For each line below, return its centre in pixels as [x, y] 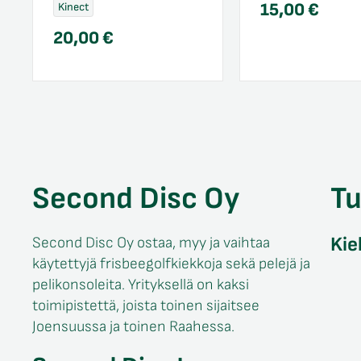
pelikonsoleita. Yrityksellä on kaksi [141, 285]
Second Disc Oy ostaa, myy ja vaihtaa [151, 243]
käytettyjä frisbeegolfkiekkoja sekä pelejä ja [171, 264]
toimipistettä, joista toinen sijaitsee [146, 306]
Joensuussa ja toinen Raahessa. [133, 327]
